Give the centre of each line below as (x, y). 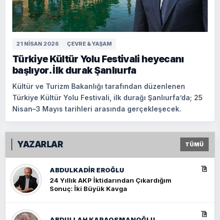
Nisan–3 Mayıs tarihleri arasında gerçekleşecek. (97, 109)
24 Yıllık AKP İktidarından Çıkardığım (110, 180)
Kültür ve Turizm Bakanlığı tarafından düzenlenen (99, 86)
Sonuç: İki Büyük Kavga (88, 189)
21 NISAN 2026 (38, 43)
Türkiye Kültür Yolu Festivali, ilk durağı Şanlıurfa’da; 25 (108, 97)
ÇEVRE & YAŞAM (89, 43)
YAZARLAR (40, 144)
